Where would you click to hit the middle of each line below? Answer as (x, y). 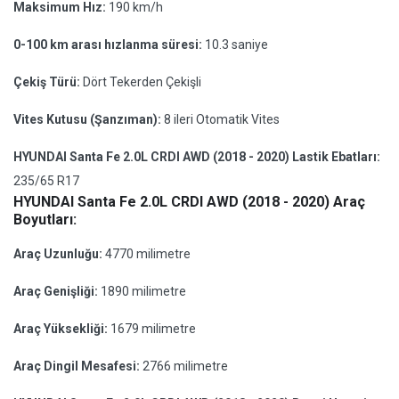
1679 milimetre (153, 329)
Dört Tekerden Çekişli (142, 82)
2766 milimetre (185, 366)
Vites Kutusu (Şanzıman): (89, 119)
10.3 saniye (236, 45)
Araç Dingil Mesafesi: (78, 366)
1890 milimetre (143, 291)
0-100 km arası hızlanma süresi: (109, 45)
